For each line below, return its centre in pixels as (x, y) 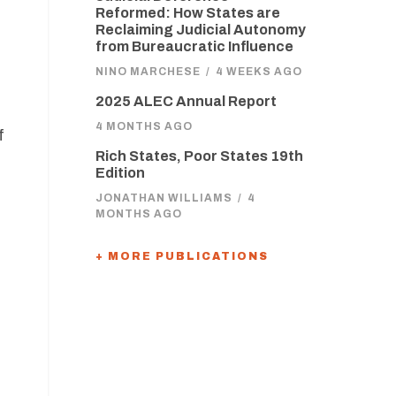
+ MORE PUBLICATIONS (182, 256)
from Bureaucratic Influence (194, 46)
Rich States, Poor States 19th (199, 156)
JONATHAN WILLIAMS (164, 198)
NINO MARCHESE (148, 72)
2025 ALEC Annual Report (186, 101)
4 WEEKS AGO (259, 72)
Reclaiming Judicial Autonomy (200, 30)
